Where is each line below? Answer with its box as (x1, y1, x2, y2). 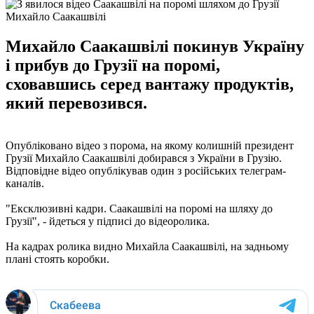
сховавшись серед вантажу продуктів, (6, 74, 294, 93)
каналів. (6, 177, 44, 189)
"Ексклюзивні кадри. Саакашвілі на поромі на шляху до (6, 202, 273, 214)
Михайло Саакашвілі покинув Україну (6, 36, 304, 55)
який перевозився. (6, 93, 147, 112)
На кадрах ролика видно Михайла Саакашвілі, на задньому (6, 240, 289, 252)
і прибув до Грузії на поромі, (6, 55, 220, 74)
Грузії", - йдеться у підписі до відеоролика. (6, 214, 210, 227)
